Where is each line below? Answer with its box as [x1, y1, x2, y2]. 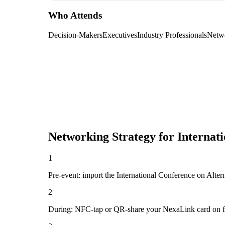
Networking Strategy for [48, 130, 177, 144]
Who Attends [48, 10, 102, 21]
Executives [102, 31, 137, 40]
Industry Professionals [137, 31, 207, 40]
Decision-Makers [48, 31, 102, 40]
